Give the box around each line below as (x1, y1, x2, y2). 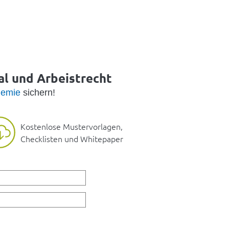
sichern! (20, 87, 55, 98)
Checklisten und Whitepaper (20, 133, 123, 145)
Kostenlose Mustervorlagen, (20, 121, 123, 132)
